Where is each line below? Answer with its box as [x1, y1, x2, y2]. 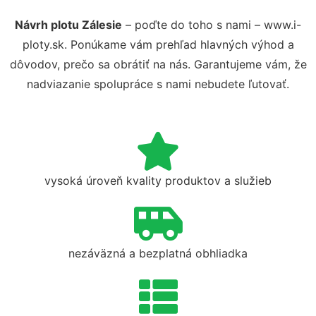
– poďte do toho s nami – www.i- [122, 17, 301, 32]
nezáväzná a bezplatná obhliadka [68, 245, 248, 260]
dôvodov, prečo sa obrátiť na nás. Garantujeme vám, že [9, 56, 307, 71]
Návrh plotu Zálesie [15, 17, 122, 32]
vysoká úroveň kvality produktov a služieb [44, 173, 272, 188]
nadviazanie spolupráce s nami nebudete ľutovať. [27, 76, 289, 91]
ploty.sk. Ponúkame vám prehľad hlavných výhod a [22, 37, 294, 51]
